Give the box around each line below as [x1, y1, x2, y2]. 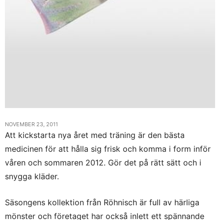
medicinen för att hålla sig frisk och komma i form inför [5, 143, 211, 154]
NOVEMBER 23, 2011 [5, 120, 58, 128]
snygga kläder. [5, 171, 59, 181]
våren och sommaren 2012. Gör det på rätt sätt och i [5, 157, 201, 167]
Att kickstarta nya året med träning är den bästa [5, 130, 185, 140]
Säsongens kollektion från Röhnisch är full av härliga [5, 197, 199, 207]
